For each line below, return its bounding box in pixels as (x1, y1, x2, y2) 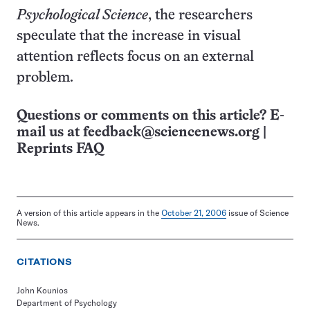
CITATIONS (17, 257, 73, 267)
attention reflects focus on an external (17, 51, 254, 64)
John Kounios (17, 285, 68, 295)
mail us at (17, 126, 83, 139)
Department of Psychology (17, 298, 117, 308)
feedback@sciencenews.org (83, 126, 259, 139)
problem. (17, 71, 73, 84)
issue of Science (226, 208, 289, 218)
